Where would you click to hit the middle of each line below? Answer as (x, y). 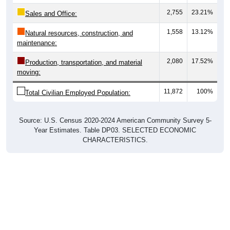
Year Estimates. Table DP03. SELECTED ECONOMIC (115, 120)
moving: (29, 62)
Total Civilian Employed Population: (78, 83)
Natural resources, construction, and (79, 23)
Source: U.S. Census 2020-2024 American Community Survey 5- (115, 110)
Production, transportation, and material (84, 52)
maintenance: (37, 33)
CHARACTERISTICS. (115, 130)
